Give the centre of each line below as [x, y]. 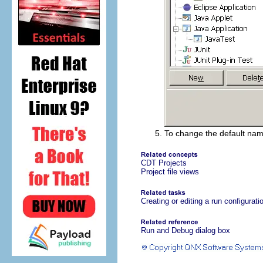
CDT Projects [164, 163]
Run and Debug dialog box [186, 231]
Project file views [170, 172]
